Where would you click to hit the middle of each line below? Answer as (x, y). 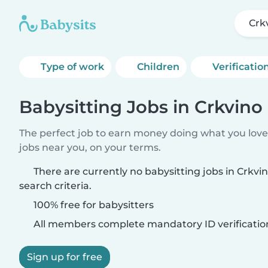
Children (159, 67)
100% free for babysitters (92, 205)
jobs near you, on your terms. (90, 147)
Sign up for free (65, 257)
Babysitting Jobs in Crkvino (141, 107)
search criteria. (55, 186)
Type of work (72, 67)
